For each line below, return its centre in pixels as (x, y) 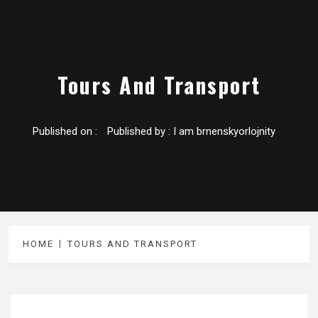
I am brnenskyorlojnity (224, 132)
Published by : (140, 132)
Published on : (66, 132)
